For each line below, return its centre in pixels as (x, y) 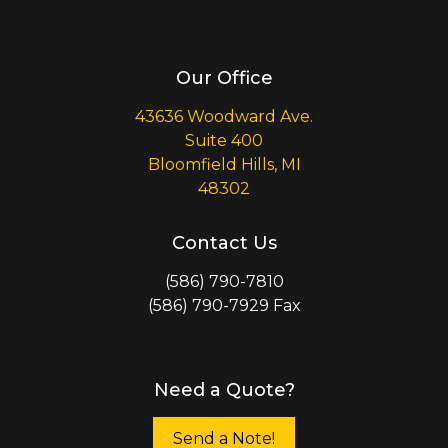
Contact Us (224, 243)
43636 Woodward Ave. (224, 117)
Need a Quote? (224, 390)
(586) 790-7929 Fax (224, 306)
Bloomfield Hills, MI (224, 165)
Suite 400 (224, 141)
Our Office (224, 78)
